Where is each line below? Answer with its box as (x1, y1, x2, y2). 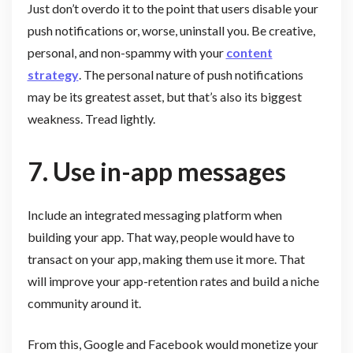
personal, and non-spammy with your (27, 45, 226, 61)
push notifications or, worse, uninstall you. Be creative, (27, 23, 315, 39)
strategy (27, 67, 79, 83)
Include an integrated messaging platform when (27, 206, 282, 222)
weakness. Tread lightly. (27, 111, 155, 127)
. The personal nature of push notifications (78, 67, 303, 83)
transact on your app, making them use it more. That (27, 251, 305, 266)
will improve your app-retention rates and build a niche (27, 273, 319, 288)
